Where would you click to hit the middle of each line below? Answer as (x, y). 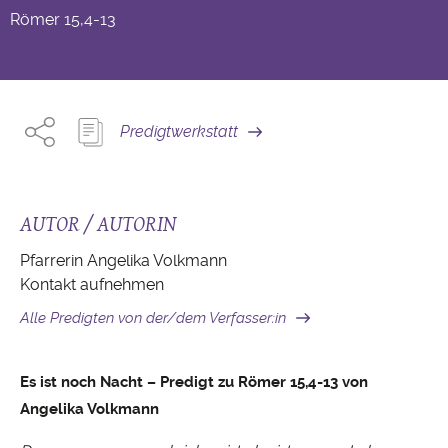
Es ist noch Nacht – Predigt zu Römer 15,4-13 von (194, 382)
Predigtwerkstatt (179, 132)
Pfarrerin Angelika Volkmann (123, 261)
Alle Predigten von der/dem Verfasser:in (153, 318)
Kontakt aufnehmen (92, 285)
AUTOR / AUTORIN (98, 224)
